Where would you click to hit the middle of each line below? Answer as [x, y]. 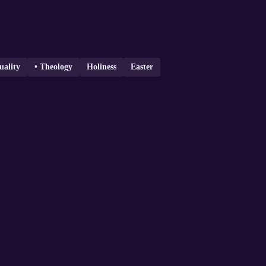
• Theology [53, 67]
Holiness [102, 67]
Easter [142, 67]
